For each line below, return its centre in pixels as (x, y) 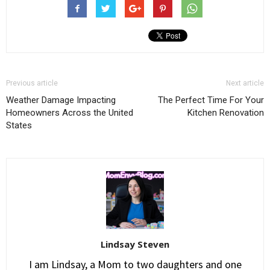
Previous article (32, 83)
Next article (245, 83)
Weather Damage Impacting (61, 100)
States (19, 125)
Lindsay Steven (135, 244)
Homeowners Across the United (70, 113)
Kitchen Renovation (226, 113)
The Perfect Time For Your (211, 100)
